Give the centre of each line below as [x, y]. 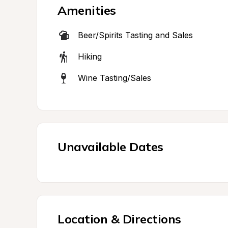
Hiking [90, 56]
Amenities [87, 10]
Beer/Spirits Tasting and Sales [135, 35]
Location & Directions [119, 219]
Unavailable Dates [110, 147]
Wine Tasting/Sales [115, 78]
